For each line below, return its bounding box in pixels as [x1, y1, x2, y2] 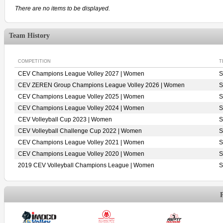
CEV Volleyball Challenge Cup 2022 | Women [18, 127, 142, 134]
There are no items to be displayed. [15, 5, 110, 12]
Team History [9, 32, 50, 39]
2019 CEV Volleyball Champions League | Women [18, 162, 154, 169]
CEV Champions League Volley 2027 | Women [18, 70, 144, 77]
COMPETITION [18, 59, 51, 64]
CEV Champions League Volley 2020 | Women [18, 150, 144, 157]
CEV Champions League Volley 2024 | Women [18, 105, 144, 111]
